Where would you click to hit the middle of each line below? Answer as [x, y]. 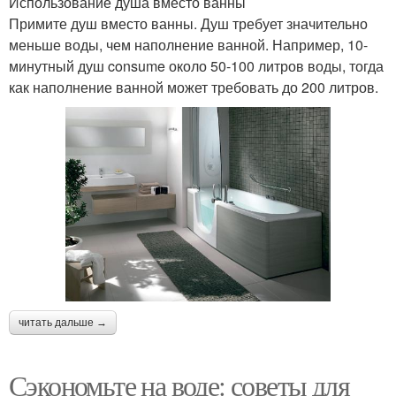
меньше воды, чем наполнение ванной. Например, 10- [188, 44]
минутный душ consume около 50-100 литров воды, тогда [196, 65]
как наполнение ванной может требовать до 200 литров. [194, 87]
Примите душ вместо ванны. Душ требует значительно [188, 23]
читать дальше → [63, 323]
